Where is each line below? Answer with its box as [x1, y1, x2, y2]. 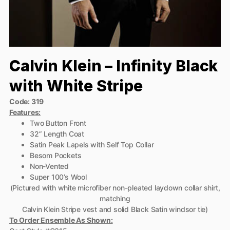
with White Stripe [9, 76, 143, 95]
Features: [9, 108, 41, 117]
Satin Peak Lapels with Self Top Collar [30, 140, 154, 149]
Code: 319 [9, 97, 44, 106]
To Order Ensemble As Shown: [9, 216, 113, 224]
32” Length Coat [30, 129, 84, 138]
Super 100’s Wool [30, 172, 87, 181]
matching [100, 194, 130, 203]
